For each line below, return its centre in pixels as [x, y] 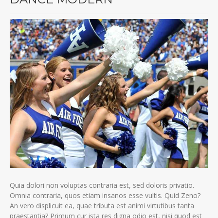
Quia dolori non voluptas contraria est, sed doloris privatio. [102, 185]
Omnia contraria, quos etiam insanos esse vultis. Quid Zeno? [105, 195]
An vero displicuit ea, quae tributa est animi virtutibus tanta [102, 205]
